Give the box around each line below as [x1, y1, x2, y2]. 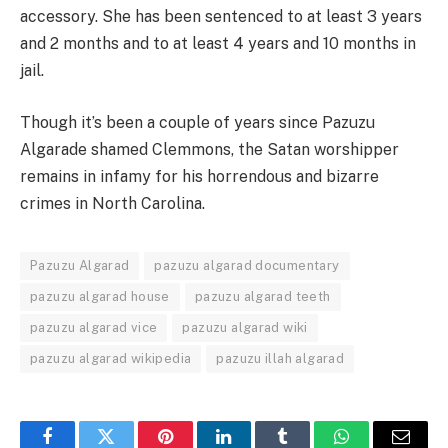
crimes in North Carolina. [20, 193, 205, 213]
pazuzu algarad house [30, 288, 170, 304]
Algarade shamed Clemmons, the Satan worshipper [20, 139, 399, 159]
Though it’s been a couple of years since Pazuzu [20, 112, 375, 132]
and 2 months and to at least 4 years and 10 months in [20, 34, 416, 53]
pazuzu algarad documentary [154, 257, 340, 273]
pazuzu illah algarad [216, 350, 345, 366]
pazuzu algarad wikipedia [30, 350, 192, 366]
